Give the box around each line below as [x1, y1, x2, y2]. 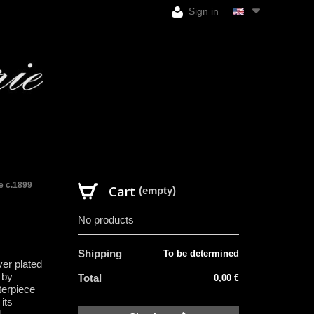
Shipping [78, 247, 122, 259]
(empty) [139, 184, 176, 196]
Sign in [186, 6, 219, 17]
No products [78, 213, 134, 226]
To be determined [163, 247, 239, 259]
